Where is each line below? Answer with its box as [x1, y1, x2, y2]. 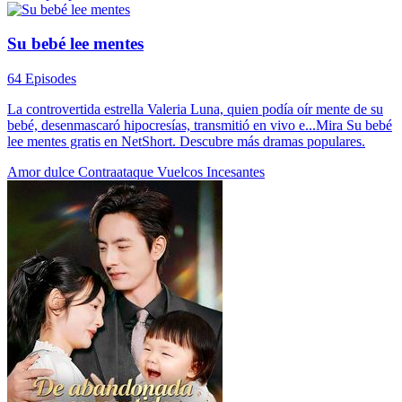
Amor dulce [7, 164, 78, 179]
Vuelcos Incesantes [157, 164, 265, 179]
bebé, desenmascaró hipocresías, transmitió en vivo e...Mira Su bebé [7, 118, 392, 133]
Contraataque [78, 164, 157, 179]
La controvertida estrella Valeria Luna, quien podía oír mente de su [7, 101, 383, 117]
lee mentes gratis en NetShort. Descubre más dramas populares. [7, 134, 365, 149]
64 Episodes [7, 71, 76, 86]
